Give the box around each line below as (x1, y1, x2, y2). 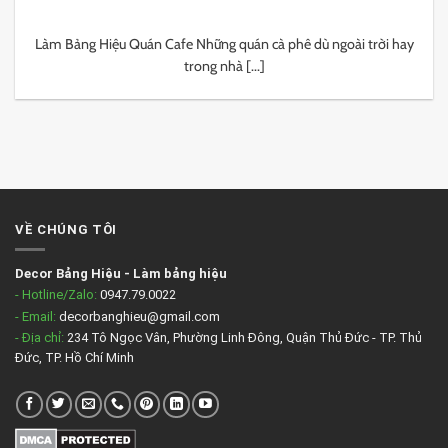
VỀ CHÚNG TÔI (15, 221, 117, 237)
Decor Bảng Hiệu (15, 266, 121, 282)
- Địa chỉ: (15, 329, 64, 345)
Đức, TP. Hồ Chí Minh (15, 349, 134, 365)
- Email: (15, 308, 56, 324)
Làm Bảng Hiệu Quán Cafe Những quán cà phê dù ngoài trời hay (34, 35, 414, 54)
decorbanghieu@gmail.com (56, 308, 220, 324)
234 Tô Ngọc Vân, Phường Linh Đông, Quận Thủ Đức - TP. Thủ (64, 329, 422, 345)
